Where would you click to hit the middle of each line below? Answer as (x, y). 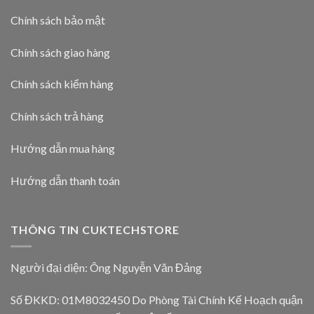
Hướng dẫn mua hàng (63, 148)
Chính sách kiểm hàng (62, 84)
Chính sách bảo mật (58, 20)
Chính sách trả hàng (57, 116)
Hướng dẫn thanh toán (65, 180)
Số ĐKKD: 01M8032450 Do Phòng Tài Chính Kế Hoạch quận (157, 299)
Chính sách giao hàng (60, 52)
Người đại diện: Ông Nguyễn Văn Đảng (106, 268)
